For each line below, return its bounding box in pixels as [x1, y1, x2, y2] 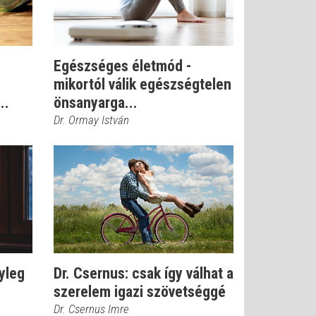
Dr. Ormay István [54, 113, 129, 127]
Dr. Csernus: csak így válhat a [54, 265, 233, 282]
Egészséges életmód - [54, 57, 191, 75]
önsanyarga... [54, 94, 138, 111]
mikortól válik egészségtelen [54, 75, 231, 93]
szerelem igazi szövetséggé [54, 283, 226, 300]
